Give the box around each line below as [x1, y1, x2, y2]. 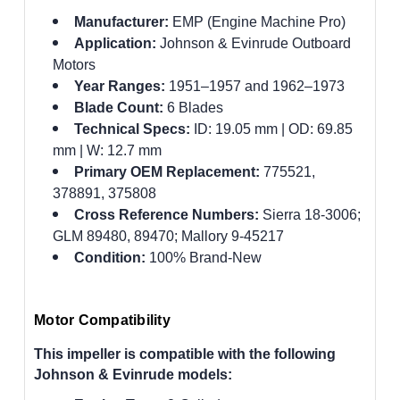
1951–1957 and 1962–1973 [164, 78, 345, 94]
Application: [73, 35, 156, 51]
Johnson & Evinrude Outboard [155, 35, 351, 51]
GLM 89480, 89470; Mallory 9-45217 [52, 228, 284, 244]
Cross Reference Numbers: [73, 206, 259, 222]
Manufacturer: [73, 13, 169, 29]
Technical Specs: [73, 121, 190, 137]
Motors [52, 56, 96, 72]
